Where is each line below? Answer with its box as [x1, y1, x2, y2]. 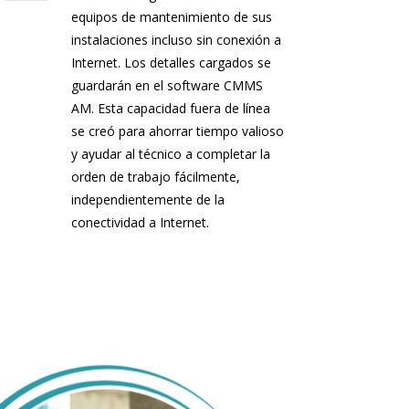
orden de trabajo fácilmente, [70, 168, 240, 186]
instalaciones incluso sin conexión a [70, 31, 281, 49]
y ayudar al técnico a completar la [70, 145, 270, 163]
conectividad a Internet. [70, 214, 209, 232]
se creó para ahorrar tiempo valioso [70, 122, 284, 141]
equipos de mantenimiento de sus [70, 8, 272, 26]
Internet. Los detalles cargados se [70, 54, 271, 72]
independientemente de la [70, 191, 225, 209]
